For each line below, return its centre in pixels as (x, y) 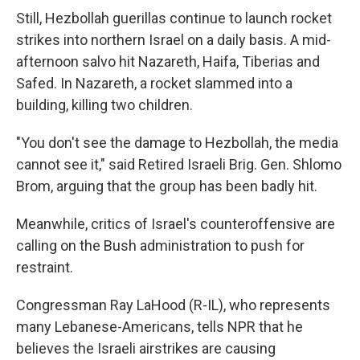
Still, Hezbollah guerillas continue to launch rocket (174, 18)
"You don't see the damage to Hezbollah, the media (177, 142)
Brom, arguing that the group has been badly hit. (167, 186)
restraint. (45, 267)
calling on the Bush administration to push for (160, 245)
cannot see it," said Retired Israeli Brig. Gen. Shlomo (179, 164)
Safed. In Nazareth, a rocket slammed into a (154, 83)
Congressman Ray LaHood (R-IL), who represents (173, 305)
